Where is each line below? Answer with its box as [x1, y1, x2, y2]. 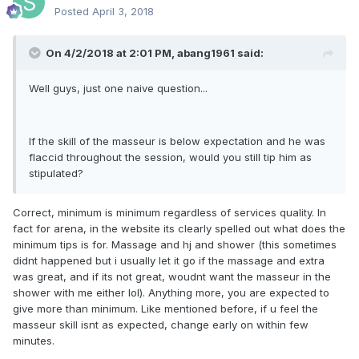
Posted [54, 5, 92, 18]
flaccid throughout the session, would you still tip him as [29, 151, 312, 163]
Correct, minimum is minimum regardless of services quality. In [13, 206, 326, 219]
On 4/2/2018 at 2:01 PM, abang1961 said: [46, 46, 264, 59]
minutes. [13, 334, 54, 347]
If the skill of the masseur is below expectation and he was [29, 135, 325, 147]
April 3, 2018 [92, 5, 154, 18]
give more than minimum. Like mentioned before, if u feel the [13, 302, 318, 315]
